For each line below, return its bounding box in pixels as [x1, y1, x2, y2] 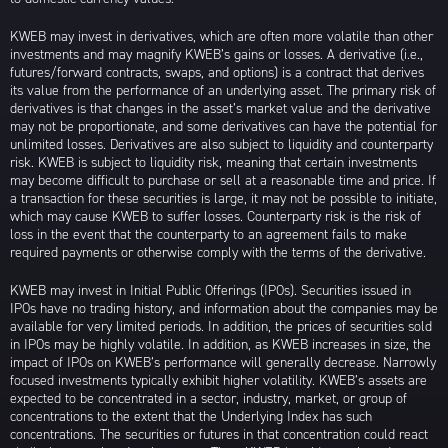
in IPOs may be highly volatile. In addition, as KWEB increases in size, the [10, 335, 431, 355]
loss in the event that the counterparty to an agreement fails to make [10, 225, 407, 245]
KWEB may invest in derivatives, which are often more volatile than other [10, 27, 433, 47]
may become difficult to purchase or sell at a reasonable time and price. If [10, 171, 436, 191]
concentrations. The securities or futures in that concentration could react [10, 425, 428, 445]
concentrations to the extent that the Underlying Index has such [10, 407, 372, 427]
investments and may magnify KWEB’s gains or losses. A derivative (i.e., [10, 45, 423, 65]
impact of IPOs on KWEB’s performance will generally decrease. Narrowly [10, 353, 436, 373]
